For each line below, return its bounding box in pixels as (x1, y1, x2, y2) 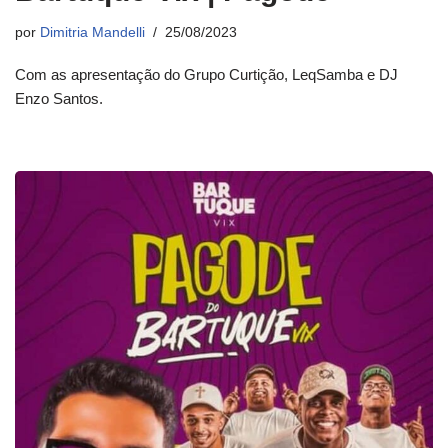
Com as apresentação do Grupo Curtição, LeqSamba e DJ (15, 66, 398, 84)
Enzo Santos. (15, 90, 103, 108)
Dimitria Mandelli (40, 25, 145, 41)
